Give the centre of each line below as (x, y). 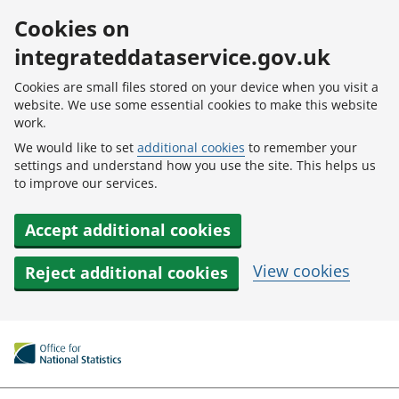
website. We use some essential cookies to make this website (196, 105)
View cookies (301, 271)
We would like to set (76, 147)
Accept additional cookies (128, 230)
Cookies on (72, 28)
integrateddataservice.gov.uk (172, 57)
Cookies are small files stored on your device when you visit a (196, 87)
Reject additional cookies (126, 273)
